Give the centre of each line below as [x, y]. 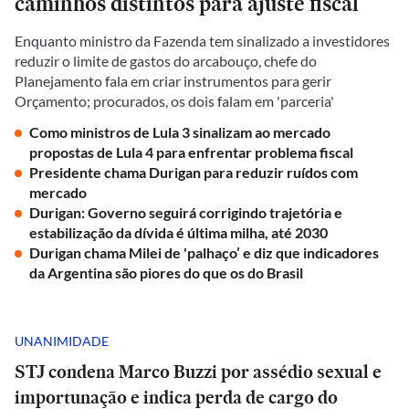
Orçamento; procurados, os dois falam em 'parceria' [174, 101]
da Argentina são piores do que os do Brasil [166, 273]
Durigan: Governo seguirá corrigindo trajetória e [186, 212]
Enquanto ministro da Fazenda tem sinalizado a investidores [202, 41]
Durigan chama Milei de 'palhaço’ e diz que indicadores [204, 252]
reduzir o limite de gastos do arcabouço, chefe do [166, 61]
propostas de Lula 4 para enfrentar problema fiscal [191, 152]
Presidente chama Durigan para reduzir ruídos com [194, 172]
